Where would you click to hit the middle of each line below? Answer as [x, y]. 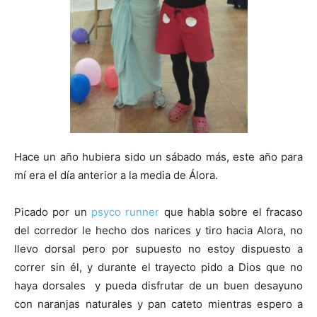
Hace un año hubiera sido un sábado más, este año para [158, 156]
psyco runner [126, 212]
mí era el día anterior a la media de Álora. [116, 175]
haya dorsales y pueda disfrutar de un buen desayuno [158, 285]
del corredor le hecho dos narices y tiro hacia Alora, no [158, 230]
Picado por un [53, 212]
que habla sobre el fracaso [231, 212]
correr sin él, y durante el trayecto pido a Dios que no [158, 267]
